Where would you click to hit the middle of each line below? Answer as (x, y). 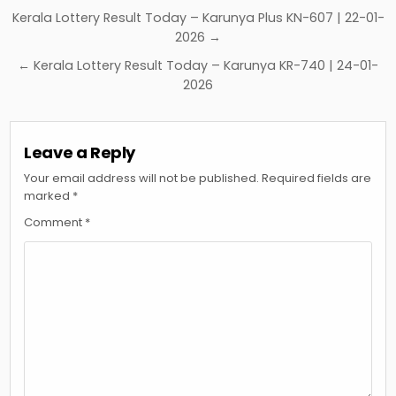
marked (49, 195)
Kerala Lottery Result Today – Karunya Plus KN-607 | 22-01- (198, 17)
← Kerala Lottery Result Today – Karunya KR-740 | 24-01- (198, 65)
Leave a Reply (80, 152)
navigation (81, 43)
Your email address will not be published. (142, 178)
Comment (55, 222)
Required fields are (317, 178)
